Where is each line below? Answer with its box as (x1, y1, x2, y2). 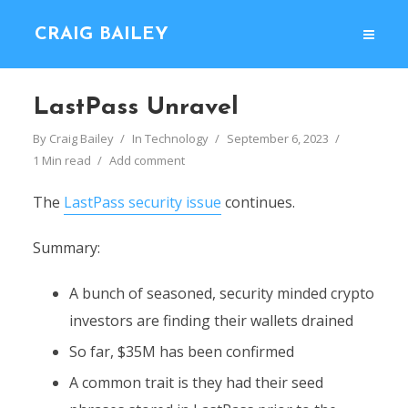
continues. (220, 192, 295, 212)
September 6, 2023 (226, 130, 329, 147)
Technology (144, 130, 209, 147)
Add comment (108, 152, 185, 168)
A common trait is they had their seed (68, 372, 323, 393)
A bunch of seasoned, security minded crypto (68, 283, 374, 303)
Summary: (32, 238, 100, 258)
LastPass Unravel (32, 96, 239, 120)
